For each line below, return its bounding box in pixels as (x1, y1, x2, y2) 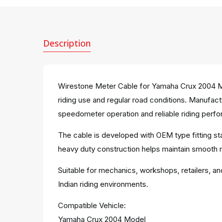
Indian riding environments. (58, 179, 148, 189)
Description (43, 37, 91, 49)
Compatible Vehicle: (58, 201, 126, 210)
